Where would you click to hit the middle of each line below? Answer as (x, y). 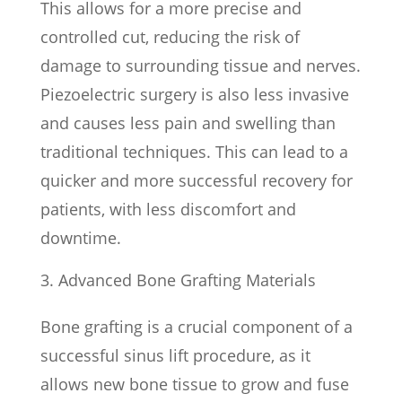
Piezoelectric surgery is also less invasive (194, 94)
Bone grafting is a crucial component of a (196, 326)
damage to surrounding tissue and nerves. (200, 65)
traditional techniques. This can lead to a (194, 151)
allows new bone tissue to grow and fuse (194, 384)
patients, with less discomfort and (168, 209)
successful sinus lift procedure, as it (175, 355)
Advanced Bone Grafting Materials (187, 280)
